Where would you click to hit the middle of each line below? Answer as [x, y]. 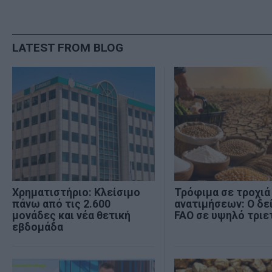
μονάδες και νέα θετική [71, 216]
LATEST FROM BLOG [68, 47]
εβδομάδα [38, 227]
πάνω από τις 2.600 [61, 204]
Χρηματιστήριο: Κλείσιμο [76, 193]
